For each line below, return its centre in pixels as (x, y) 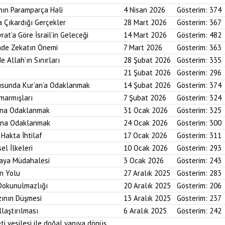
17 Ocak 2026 (145, 135)
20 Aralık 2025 (147, 186)
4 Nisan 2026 (144, 10)
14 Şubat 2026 (147, 85)
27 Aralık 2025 (147, 173)
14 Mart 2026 (145, 35)
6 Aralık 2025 (145, 211)
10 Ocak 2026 (146, 148)
